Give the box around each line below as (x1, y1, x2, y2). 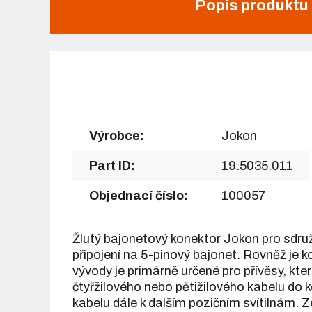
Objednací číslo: (89, 188, 188, 203)
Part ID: (89, 158, 135, 173)
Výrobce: (89, 128, 144, 143)
